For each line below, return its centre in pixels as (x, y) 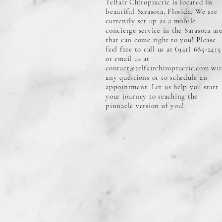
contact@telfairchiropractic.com (157, 68)
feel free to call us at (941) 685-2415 (163, 49)
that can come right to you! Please (161, 39)
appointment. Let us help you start (162, 86)
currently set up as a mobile (151, 21)
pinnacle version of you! (145, 105)
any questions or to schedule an (157, 77)
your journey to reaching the (152, 96)
